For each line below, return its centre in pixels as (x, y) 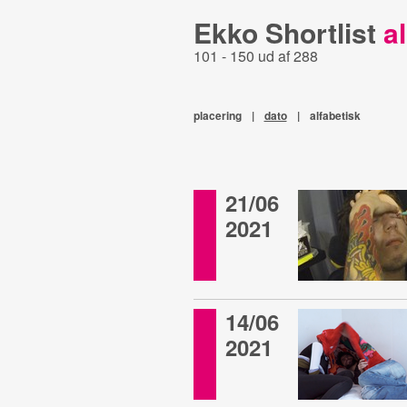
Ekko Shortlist (288, 32)
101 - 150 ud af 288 (255, 56)
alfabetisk (335, 115)
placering (217, 115)
